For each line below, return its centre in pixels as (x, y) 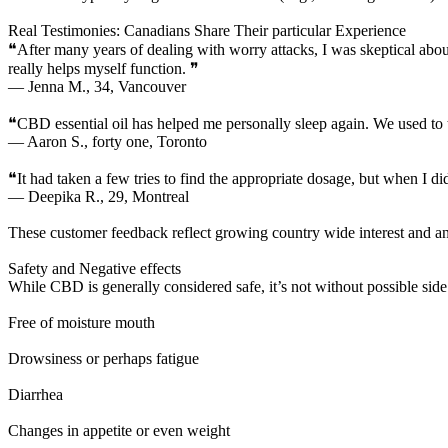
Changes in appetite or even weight (119, 430)
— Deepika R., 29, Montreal (98, 196)
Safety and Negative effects (94, 268)
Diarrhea (35, 394)
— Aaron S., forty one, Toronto (107, 141)
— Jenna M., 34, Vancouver (97, 86)
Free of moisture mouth (81, 322)
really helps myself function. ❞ (103, 68)
